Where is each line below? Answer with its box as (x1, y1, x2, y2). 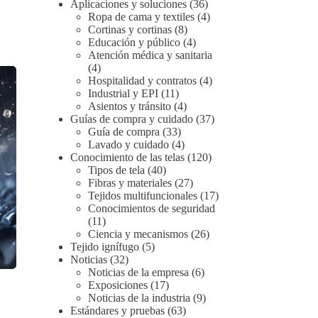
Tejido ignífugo (70, 240, 139, 253)
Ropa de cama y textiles (87, 10, 194, 23)
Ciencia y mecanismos (87, 227, 188, 240)
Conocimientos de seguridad (87, 202, 215, 214)
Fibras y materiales (87, 176, 172, 189)
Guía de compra (87, 125, 160, 138)
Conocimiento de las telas (70, 150, 185, 163)
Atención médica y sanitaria (87, 48, 212, 61)
